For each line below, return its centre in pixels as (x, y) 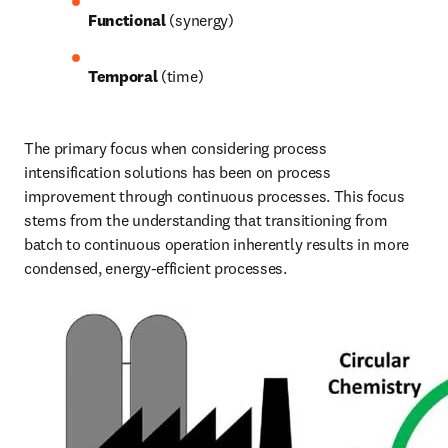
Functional (127, 20)
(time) (182, 76)
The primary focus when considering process (175, 148)
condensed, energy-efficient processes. (157, 268)
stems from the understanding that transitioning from (206, 220)
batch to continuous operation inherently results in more (217, 244)
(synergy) (199, 20)
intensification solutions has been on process (177, 172)
